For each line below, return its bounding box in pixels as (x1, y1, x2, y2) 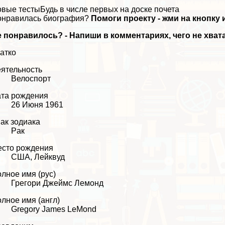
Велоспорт (11, 74, 51, 83)
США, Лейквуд (11, 153, 65, 162)
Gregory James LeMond (11, 205, 97, 214)
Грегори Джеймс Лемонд (11, 179, 104, 188)
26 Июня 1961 (11, 100, 64, 109)
